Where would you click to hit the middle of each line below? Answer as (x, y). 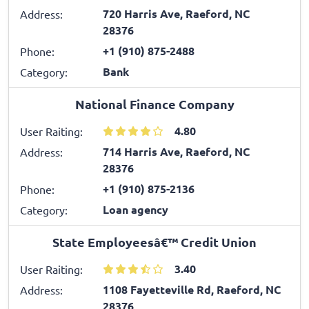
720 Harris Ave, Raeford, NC (176, 13)
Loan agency (136, 209)
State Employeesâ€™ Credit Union (154, 241)
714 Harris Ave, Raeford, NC (176, 151)
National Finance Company (154, 103)
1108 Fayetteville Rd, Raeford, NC (192, 289)
